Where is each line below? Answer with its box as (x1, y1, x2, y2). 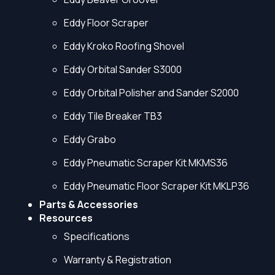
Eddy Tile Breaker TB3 (64, 109, 162, 123)
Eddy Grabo (64, 133, 116, 146)
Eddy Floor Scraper (64, 16, 149, 29)
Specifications (64, 230, 130, 243)
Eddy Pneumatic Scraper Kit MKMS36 (64, 156, 228, 169)
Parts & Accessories (39, 198, 138, 211)
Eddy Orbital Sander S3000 (64, 63, 182, 76)
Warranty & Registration (64, 253, 171, 266)
